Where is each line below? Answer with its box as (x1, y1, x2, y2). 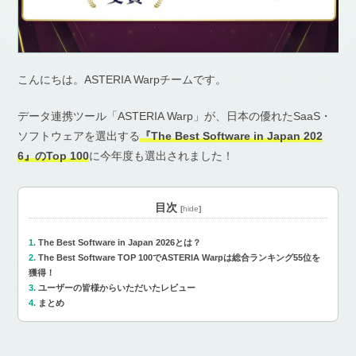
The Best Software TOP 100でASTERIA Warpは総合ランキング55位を (38, 253, 321, 263)
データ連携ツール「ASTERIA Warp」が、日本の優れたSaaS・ (17, 110, 332, 123)
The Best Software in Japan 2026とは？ (38, 238, 202, 248)
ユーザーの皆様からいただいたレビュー (38, 283, 196, 293)
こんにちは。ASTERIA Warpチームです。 (17, 73, 227, 87)
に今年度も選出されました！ (89, 149, 234, 163)
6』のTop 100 (17, 149, 90, 163)
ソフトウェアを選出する (17, 130, 141, 143)
